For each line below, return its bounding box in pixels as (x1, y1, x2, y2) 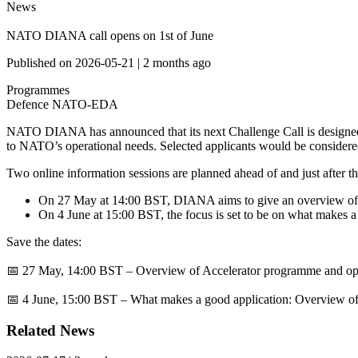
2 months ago (143, 56, 211, 70)
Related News (6, 321, 94, 339)
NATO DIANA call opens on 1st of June (6, 29, 213, 42)
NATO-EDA (52, 97, 118, 111)
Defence (6, 97, 52, 111)
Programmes (6, 83, 70, 97)
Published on (6, 56, 75, 70)
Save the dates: (6, 235, 82, 249)
